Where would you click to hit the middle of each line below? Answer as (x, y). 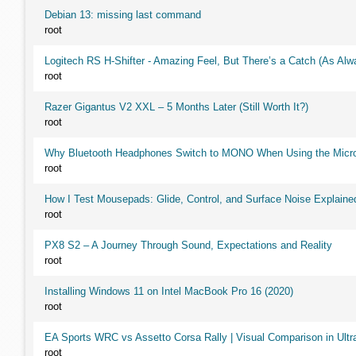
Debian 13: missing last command (123, 15)
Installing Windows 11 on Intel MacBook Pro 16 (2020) (169, 291)
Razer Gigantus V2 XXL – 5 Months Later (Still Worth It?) (176, 107)
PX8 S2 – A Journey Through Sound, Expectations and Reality (188, 245)
